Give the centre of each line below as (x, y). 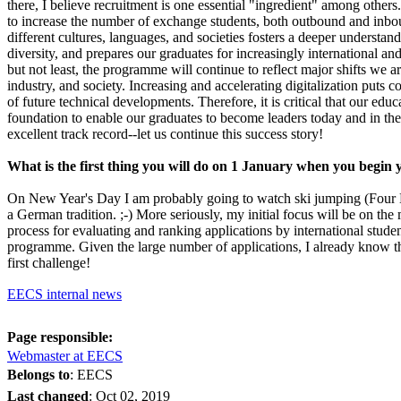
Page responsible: (60, 337)
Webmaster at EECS (65, 355)
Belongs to (38, 374)
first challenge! (49, 262)
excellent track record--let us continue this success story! (165, 133)
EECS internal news (64, 294)
